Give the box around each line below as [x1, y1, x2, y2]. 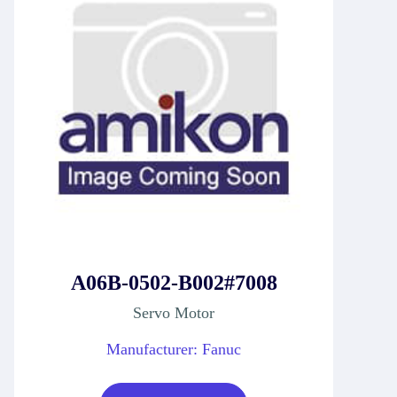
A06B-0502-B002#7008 [70, 270, 277, 294]
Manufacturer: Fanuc [106, 339, 241, 358]
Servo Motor [133, 303, 214, 322]
